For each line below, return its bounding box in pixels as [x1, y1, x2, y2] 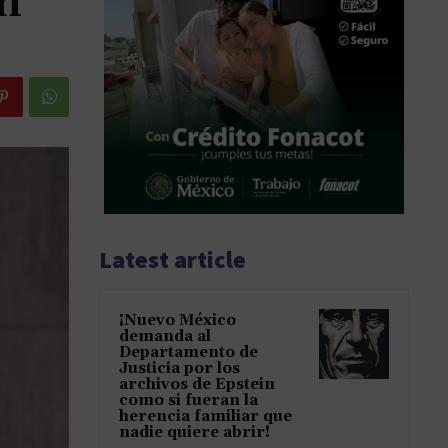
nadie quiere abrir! [119, 423, 270, 443]
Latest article [99, 244, 246, 276]
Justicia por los [119, 359, 240, 379]
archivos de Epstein [119, 375, 275, 395]
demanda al [119, 327, 211, 347]
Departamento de [119, 343, 258, 363]
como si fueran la [119, 391, 258, 411]
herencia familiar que [119, 407, 292, 427]
